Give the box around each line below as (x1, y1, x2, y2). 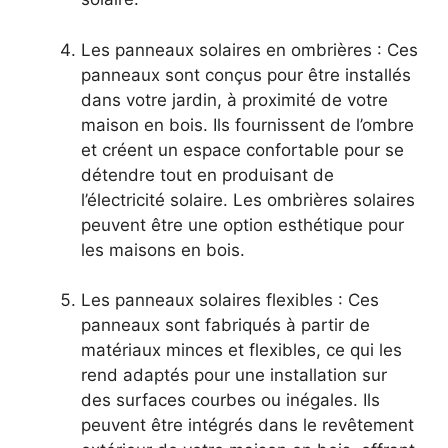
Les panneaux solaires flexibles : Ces (81, 290, 379, 311)
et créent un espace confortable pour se (81, 139, 404, 160)
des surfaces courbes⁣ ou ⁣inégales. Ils (81, 390, 380, 411)
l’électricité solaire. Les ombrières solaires (81, 189, 415, 210)
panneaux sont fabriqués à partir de (81, 315, 370, 336)
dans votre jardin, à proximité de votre (81, 89, 388, 110)
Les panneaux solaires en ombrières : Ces (81, 39, 418, 60)
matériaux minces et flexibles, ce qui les (81, 340, 402, 361)
